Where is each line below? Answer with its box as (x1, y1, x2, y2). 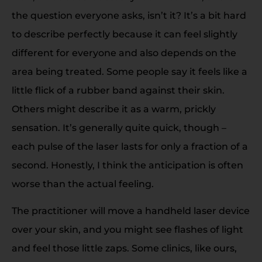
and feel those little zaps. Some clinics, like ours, (12, 242, 237, 254)
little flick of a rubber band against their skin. (12, 84, 225, 96)
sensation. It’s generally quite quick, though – (12, 122, 226, 133)
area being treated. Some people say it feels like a (12, 65, 247, 77)
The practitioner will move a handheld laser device (12, 205, 250, 216)
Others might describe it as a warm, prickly (12, 103, 216, 115)
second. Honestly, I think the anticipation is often (12, 159, 243, 171)
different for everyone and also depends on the (12, 47, 236, 58)
